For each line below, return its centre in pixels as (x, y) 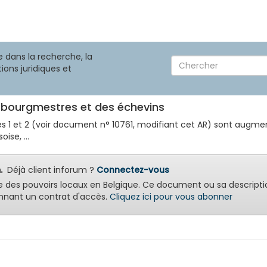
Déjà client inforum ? (49, 170)
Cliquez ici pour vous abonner (171, 197)
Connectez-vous (133, 170)
